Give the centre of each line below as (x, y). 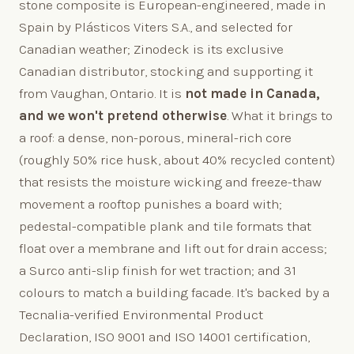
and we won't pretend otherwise (123, 115)
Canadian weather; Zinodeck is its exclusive (151, 49)
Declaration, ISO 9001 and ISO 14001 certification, (164, 336)
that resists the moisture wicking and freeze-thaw (170, 181)
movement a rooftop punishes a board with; (151, 203)
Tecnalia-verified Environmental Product (141, 314)
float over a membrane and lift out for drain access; (173, 248)
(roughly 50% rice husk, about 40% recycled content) (177, 159)
